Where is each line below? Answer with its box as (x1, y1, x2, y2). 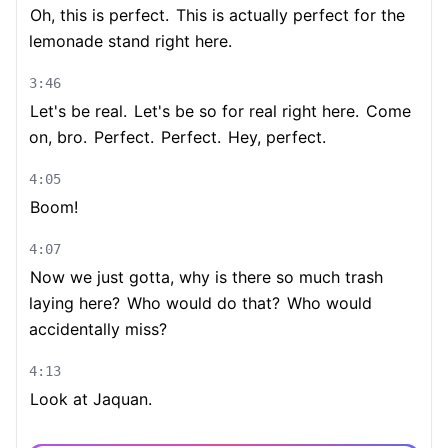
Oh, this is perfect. (30, 5, 169, 25)
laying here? (29, 293, 120, 313)
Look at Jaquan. (30, 389, 152, 409)
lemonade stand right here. (29, 31, 232, 51)
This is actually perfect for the (171, 5, 405, 25)
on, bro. (29, 127, 87, 147)
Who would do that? (122, 293, 280, 313)
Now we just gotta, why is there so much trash (30, 267, 383, 287)
